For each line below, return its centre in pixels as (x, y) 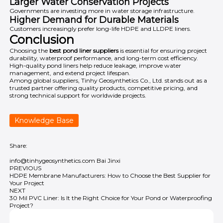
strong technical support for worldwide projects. (78, 95)
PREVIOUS (26, 168)
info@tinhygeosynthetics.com (53, 160)
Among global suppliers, (46, 80)
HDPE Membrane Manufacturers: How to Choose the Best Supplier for (110, 175)
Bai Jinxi (109, 160)
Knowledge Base (44, 120)
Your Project (27, 183)
